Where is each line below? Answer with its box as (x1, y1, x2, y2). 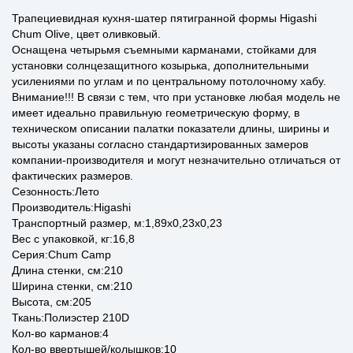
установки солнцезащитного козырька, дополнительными (12, 59, 309, 72)
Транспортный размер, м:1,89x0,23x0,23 (12, 217, 222, 229)
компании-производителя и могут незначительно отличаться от (12, 154, 340, 166)
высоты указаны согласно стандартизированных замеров (12, 138, 308, 150)
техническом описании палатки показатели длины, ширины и (12, 122, 329, 135)
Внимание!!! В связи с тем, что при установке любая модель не (12, 91, 340, 103)
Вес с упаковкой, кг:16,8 (12, 232, 135, 245)
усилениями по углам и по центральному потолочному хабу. (12, 75, 326, 87)
